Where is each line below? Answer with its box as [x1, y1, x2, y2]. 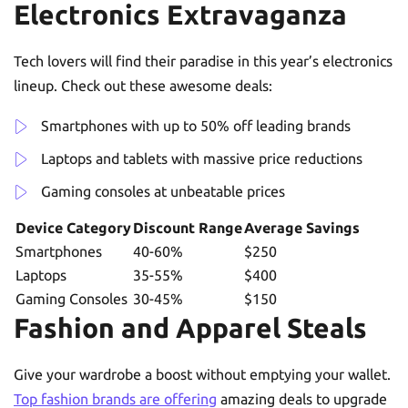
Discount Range [133, 219, 242, 236]
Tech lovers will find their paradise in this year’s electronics [14, 52, 393, 69]
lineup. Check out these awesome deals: [14, 76, 272, 94]
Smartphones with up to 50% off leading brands [41, 117, 351, 134]
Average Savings [244, 219, 360, 236]
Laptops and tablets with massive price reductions [41, 149, 362, 167]
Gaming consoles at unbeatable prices [41, 182, 285, 199]
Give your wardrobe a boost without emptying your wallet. [14, 365, 391, 382]
